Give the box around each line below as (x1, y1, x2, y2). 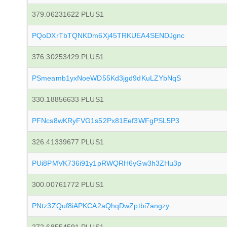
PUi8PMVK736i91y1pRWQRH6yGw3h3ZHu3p (32, 159, 182, 167)
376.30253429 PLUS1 (32, 53, 104, 61)
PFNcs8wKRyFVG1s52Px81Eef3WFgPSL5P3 (32, 117, 180, 125)
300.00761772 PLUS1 (32, 180, 104, 188)
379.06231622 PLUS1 (32, 10, 104, 18)
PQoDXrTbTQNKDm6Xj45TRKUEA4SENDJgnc (32, 31, 185, 40)
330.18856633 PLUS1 (32, 95, 104, 103)
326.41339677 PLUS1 (32, 138, 104, 146)
